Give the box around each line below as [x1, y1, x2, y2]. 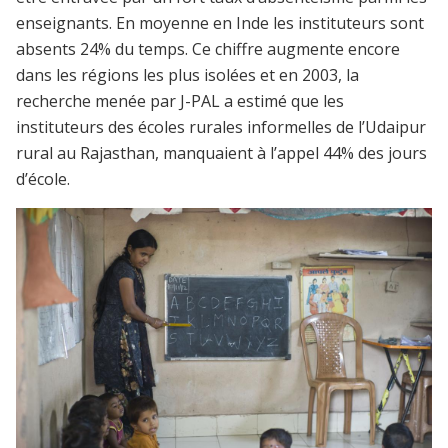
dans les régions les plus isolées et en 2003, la [16, 63, 359, 86]
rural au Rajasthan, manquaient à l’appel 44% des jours [16, 141, 427, 164]
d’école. [16, 167, 70, 190]
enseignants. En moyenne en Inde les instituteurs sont [16, 11, 424, 34]
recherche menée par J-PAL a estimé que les [16, 89, 344, 112]
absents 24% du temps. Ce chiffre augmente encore [16, 37, 400, 60]
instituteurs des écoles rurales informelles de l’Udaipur [16, 115, 426, 138]
